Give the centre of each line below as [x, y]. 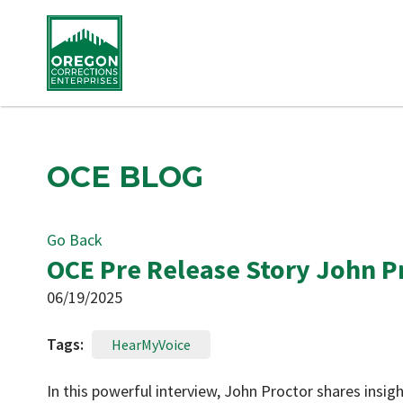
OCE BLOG [125, 177]
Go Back [75, 240]
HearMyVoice [151, 345]
